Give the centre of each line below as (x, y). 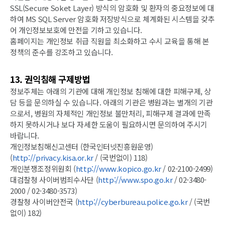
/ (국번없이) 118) (120, 157)
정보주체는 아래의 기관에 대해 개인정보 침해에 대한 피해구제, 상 (110, 91)
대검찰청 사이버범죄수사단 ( (54, 179)
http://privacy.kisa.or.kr (53, 157)
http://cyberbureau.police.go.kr (133, 201)
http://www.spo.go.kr (135, 179)
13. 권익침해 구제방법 (50, 79)
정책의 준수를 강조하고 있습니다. (62, 52)
